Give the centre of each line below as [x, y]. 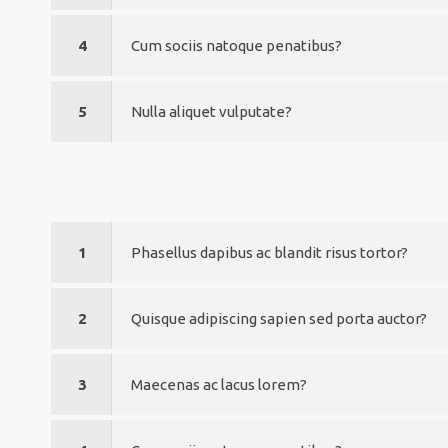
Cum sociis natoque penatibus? [237, 45]
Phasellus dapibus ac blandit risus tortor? [270, 252]
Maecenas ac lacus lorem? [219, 384]
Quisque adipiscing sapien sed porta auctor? [279, 318]
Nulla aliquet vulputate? [212, 111]
